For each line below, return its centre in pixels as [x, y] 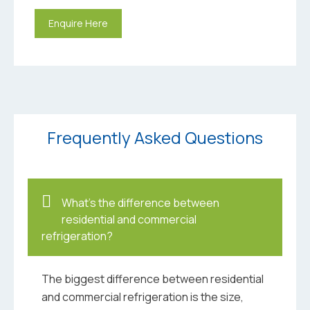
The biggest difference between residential [153, 279]
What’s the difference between [140, 202]
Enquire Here [78, 23]
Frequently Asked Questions [155, 137]
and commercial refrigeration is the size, [143, 297]
